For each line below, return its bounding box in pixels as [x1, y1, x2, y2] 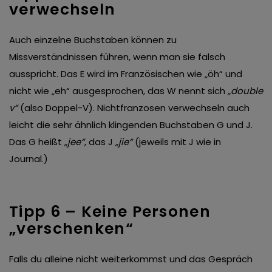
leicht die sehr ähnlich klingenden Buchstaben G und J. [9, 118, 253, 132]
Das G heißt [9, 135, 64, 149]
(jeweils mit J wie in [132, 135, 221, 149]
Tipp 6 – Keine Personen [9, 201, 211, 223]
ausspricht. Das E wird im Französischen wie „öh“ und [9, 67, 242, 81]
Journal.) [9, 152, 48, 166]
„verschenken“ [9, 218, 134, 240]
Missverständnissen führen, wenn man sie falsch [9, 50, 225, 64]
